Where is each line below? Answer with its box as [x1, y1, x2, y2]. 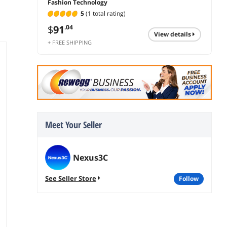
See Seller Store [45, 174, 96, 183]
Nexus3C [73, 152, 108, 164]
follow [182, 174, 199, 183]
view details [158, 30, 193, 39]
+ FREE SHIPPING [48, 39, 92, 47]
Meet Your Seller [45, 119, 102, 131]
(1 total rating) [84, 9, 126, 18]
